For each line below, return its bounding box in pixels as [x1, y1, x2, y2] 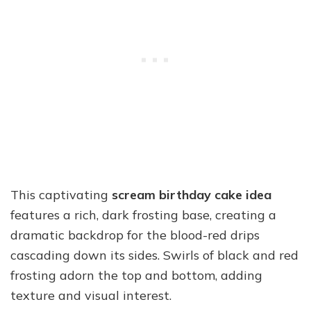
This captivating [10, 187, 112, 203]
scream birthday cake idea [112, 187, 271, 203]
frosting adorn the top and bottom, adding [10, 267, 262, 283]
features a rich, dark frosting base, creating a [10, 207, 276, 223]
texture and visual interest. [10, 287, 171, 303]
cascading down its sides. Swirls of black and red [10, 247, 299, 263]
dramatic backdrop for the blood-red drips [10, 227, 260, 243]
